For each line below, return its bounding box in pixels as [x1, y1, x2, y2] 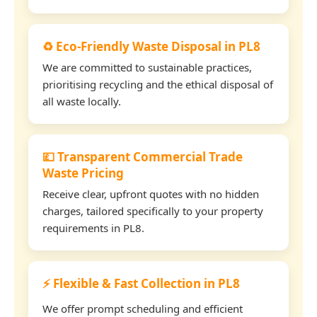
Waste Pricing [42, 164, 124, 181]
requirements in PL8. [42, 220, 144, 235]
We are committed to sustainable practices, [42, 59, 252, 74]
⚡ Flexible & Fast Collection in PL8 [42, 275, 240, 292]
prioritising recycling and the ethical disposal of [42, 76, 273, 91]
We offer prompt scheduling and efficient [42, 301, 243, 316]
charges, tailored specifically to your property [42, 203, 263, 218]
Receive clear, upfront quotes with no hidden [42, 186, 259, 201]
